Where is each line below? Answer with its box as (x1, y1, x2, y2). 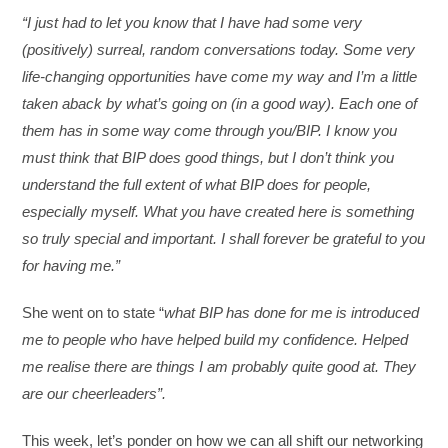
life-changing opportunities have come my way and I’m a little (22, 67, 418, 85)
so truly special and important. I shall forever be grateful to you (22, 229, 426, 247)
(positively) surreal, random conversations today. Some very (22, 40, 416, 58)
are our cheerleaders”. (22, 384, 167, 402)
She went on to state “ (22, 303, 165, 321)
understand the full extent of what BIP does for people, (22, 175, 372, 193)
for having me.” (22, 256, 121, 274)
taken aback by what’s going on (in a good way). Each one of (22, 94, 418, 112)
